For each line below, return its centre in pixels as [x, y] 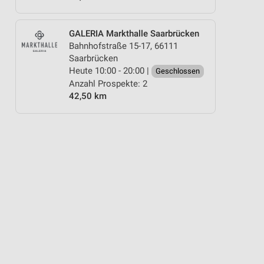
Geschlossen [178, 71]
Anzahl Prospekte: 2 [108, 84]
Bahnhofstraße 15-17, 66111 [123, 46]
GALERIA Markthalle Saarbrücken [134, 34]
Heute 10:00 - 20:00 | [110, 71]
